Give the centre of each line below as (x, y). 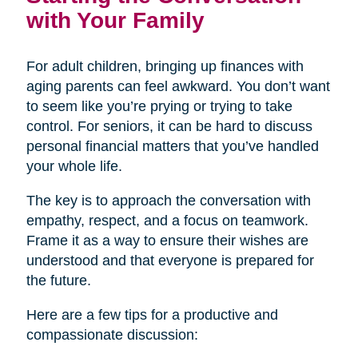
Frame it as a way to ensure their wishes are (167, 241)
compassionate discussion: (112, 335)
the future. (58, 281)
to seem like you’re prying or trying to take (159, 107)
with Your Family (115, 20)
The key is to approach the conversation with (168, 201)
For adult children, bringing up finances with (165, 67)
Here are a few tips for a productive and (152, 315)
